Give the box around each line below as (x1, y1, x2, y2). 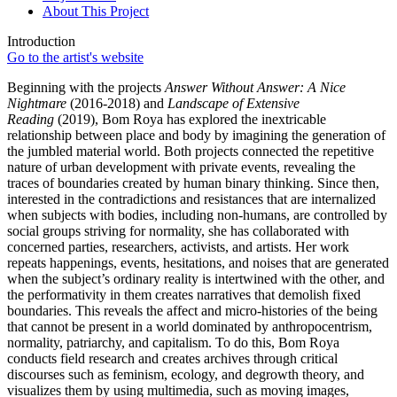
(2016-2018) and (66, 95, 167, 111)
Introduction (7, 33, 75, 49)
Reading (7, 111, 58, 127)
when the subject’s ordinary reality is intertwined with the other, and (7, 270, 385, 286)
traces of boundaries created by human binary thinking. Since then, (7, 175, 379, 191)
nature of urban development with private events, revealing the (7, 159, 355, 175)
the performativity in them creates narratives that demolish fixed (7, 286, 361, 302)
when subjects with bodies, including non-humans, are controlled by (7, 206, 387, 222)
